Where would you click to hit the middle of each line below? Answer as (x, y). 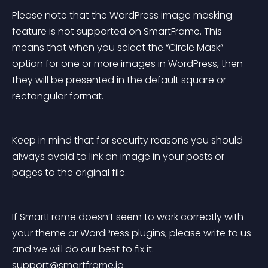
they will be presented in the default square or (120, 80)
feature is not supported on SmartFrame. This (118, 31)
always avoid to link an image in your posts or (119, 156)
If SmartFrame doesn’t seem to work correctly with (129, 217)
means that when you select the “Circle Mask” (119, 48)
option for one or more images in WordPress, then (129, 64)
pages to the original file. (69, 173)
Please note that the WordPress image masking (123, 15)
